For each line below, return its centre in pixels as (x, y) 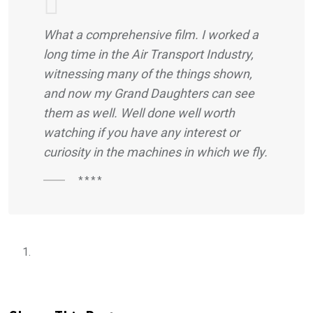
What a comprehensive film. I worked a (151, 35)
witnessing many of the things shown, (148, 74)
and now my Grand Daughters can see (149, 94)
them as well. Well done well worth (139, 113)
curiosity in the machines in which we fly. (155, 152)
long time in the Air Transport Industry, (148, 54)
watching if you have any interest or (141, 133)
